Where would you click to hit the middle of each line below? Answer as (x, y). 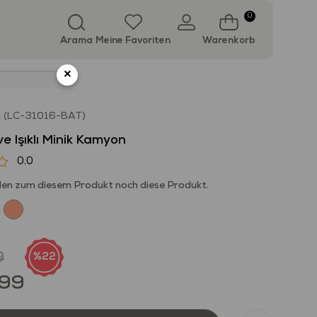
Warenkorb (229, 40)
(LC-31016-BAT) (45, 117)
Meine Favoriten (133, 40)
